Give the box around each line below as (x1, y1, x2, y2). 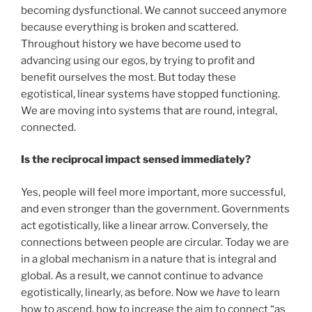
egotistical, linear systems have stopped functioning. (21, 87, 280, 100)
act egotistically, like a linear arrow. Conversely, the (21, 219, 268, 232)
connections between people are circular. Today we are (21, 235, 289, 249)
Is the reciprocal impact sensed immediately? (21, 153, 251, 166)
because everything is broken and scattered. (21, 20, 238, 33)
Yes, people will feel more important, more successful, (21, 185, 286, 198)
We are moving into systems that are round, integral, (21, 104, 277, 117)
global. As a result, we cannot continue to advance (21, 269, 263, 282)
